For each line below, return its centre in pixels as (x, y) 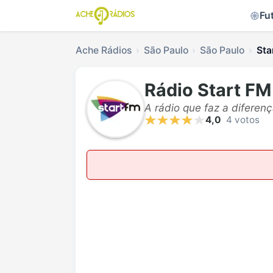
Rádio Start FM (208, 90)
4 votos (243, 120)
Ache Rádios (104, 50)
